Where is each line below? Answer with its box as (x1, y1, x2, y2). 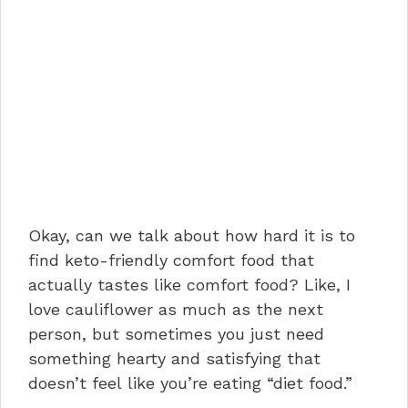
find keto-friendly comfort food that (28, 250, 314, 270)
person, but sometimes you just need (28, 324, 324, 344)
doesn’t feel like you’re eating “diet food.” (28, 373, 352, 393)
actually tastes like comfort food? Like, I (28, 275, 351, 295)
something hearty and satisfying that (28, 349, 321, 369)
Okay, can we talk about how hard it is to (28, 226, 355, 246)
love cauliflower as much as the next (28, 300, 323, 320)
